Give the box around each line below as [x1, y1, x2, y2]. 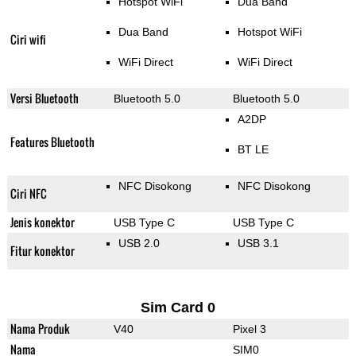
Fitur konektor [10, 242, 75, 260]
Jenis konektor [10, 214, 75, 231]
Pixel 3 [232, 323, 266, 336]
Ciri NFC [10, 185, 47, 203]
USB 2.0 [118, 237, 160, 250]
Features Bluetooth [10, 133, 95, 151]
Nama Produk [10, 320, 70, 338]
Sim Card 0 [140, 300, 215, 316]
